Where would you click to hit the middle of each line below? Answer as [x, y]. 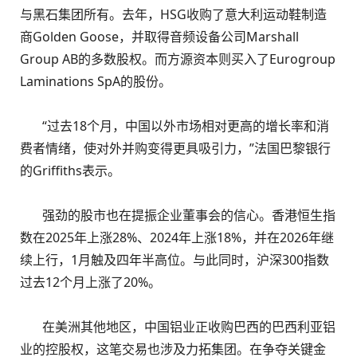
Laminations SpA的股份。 [96, 81]
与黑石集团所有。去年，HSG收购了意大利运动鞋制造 [173, 14]
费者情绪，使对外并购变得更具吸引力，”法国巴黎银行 [175, 148]
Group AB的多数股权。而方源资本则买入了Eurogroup [178, 59]
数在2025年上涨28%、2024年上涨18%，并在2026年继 [177, 237]
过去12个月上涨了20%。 [90, 282]
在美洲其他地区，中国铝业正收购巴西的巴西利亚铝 [178, 327]
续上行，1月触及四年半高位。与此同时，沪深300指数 [175, 260]
